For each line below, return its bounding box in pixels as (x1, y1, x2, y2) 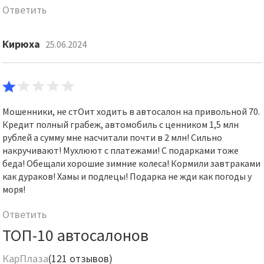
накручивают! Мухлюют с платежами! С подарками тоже (2, 144, 239, 156)
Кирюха (2, 37, 41, 51)
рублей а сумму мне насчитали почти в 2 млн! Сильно (2, 131, 223, 143)
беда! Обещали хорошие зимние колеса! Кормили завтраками (2, 157, 261, 169)
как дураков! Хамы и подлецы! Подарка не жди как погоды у (2, 170, 252, 182)
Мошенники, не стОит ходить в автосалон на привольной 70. (2, 105, 260, 117)
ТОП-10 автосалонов (2, 225, 149, 246)
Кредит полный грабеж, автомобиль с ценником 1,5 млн (2, 118, 239, 130)
